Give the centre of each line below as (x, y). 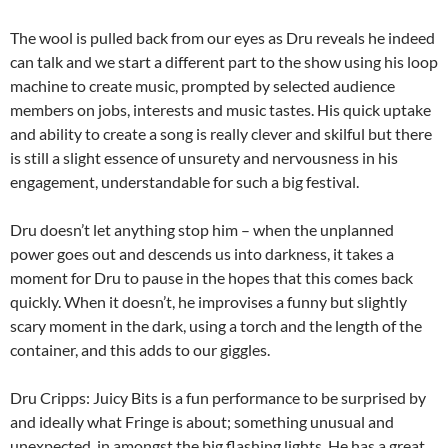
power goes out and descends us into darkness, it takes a (202, 253)
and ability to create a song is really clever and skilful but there (221, 133)
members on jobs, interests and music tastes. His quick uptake (220, 109)
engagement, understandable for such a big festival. (184, 181)
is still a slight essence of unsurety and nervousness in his (204, 157)
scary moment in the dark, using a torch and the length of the (216, 325)
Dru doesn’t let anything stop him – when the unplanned (202, 229)
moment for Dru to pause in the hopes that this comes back (211, 277)
